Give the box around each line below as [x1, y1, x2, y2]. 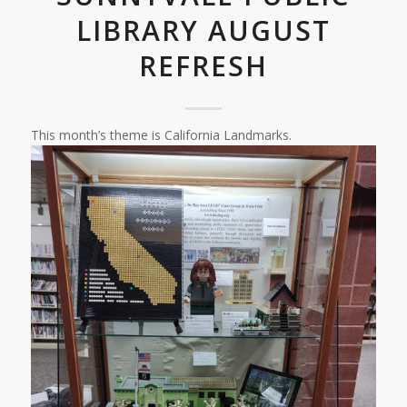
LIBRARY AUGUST [75, 12, 331, 50]
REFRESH [138, 47, 268, 85]
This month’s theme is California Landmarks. [30, 126, 292, 144]
